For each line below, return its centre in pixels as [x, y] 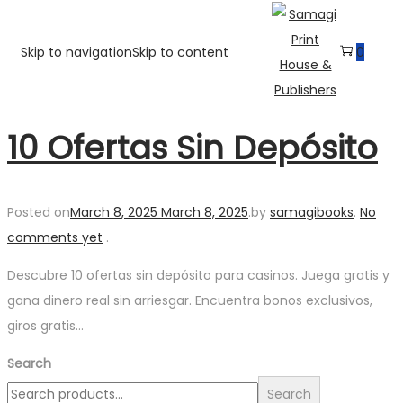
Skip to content [180, 52]
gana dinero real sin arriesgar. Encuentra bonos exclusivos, [190, 300]
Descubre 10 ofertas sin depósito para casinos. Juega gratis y [198, 275]
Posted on [39, 212]
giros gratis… [45, 325]
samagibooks [312, 212]
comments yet [55, 237]
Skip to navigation [76, 52]
